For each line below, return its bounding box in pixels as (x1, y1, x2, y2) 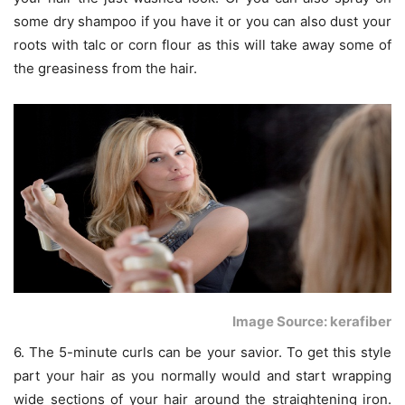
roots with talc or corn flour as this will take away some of (14, 35, 391, 53)
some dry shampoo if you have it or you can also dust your (14, 12, 391, 30)
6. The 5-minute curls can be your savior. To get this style (14, 343, 391, 361)
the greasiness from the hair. (14, 59, 197, 77)
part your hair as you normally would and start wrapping (14, 366, 391, 384)
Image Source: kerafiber (232, 312, 391, 330)
